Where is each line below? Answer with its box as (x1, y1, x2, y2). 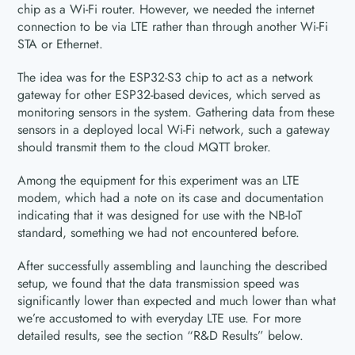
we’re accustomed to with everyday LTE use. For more (17, 309, 302, 327)
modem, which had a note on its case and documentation (17, 189, 324, 207)
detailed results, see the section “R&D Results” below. (17, 326, 304, 345)
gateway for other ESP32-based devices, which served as (17, 86, 321, 104)
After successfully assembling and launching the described (17, 257, 328, 275)
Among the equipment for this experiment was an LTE (17, 171, 300, 189)
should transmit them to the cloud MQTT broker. (17, 138, 272, 156)
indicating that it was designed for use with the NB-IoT (17, 206, 303, 224)
